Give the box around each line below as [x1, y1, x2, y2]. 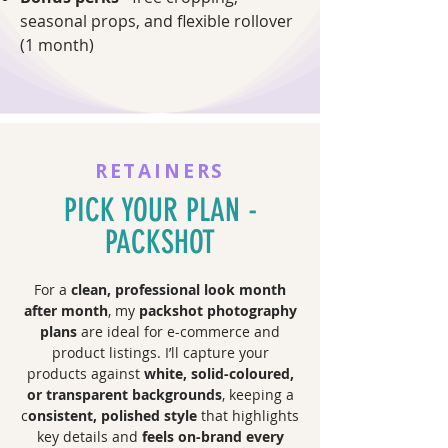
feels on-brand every [141, 427, 284, 446]
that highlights [197, 406, 299, 425]
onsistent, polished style [28, 406, 197, 425]
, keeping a [221, 385, 294, 404]
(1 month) [20, 34, 94, 56]
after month [23, 301, 108, 320]
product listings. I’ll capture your [51, 343, 269, 362]
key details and [36, 427, 142, 446]
